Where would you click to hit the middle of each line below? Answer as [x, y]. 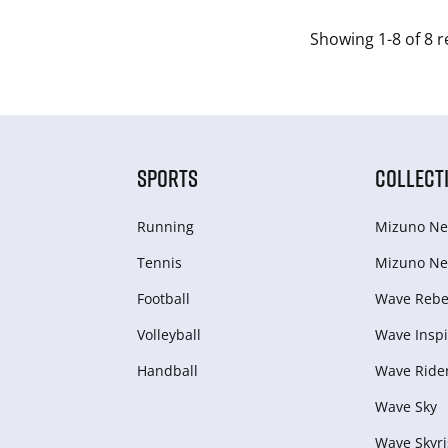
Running [165, 226]
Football [163, 298]
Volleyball [168, 334]
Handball [167, 370]
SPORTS [167, 177]
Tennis [159, 262]
